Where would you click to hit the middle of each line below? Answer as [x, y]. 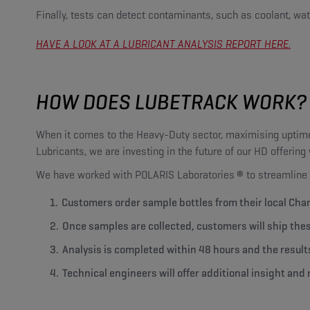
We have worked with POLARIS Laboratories [135, 174]
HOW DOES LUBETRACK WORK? [171, 102]
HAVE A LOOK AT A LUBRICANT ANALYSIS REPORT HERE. [163, 44]
